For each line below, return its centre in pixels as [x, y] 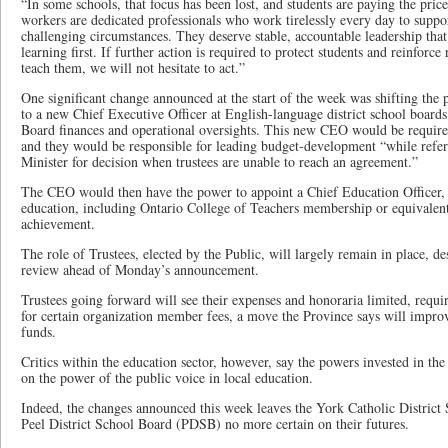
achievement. [58, 223]
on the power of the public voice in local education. [167, 377]
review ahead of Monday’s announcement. [140, 269]
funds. [38, 331]
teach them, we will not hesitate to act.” [133, 67]
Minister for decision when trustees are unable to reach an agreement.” [219, 161]
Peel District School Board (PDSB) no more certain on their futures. [215, 423]
